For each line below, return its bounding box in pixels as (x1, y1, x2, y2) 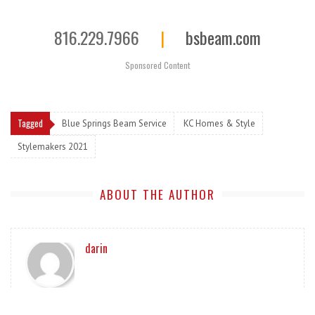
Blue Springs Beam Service (62, 117, 167, 129)
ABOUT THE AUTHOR (100, 185, 215, 203)
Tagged (18, 115, 43, 130)
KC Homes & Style (184, 117, 255, 129)
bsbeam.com (186, 24, 261, 50)
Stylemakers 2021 (18, 140, 88, 153)
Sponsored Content (125, 58, 190, 71)
